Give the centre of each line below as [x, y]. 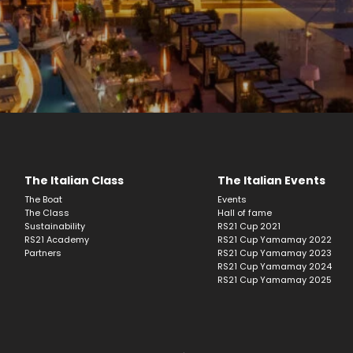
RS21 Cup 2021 [249, 226]
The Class [48, 213]
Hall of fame [245, 213]
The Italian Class [74, 180]
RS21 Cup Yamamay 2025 [275, 280]
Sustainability [56, 226]
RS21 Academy [57, 240]
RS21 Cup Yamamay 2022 [275, 240]
